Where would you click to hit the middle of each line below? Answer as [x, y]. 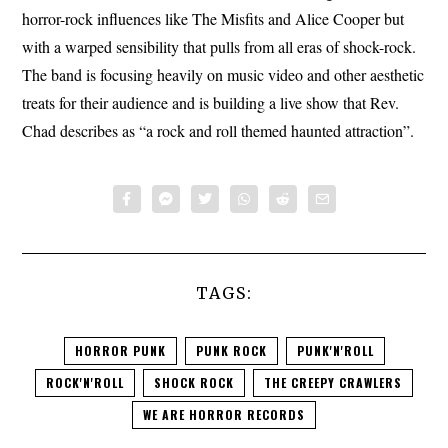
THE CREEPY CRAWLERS [333, 383]
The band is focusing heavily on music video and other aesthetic [223, 75]
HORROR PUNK [120, 351]
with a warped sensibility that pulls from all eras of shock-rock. [219, 47]
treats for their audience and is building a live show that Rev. [211, 103]
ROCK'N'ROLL [85, 383]
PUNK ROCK [231, 351]
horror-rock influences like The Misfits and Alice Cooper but [213, 19]
